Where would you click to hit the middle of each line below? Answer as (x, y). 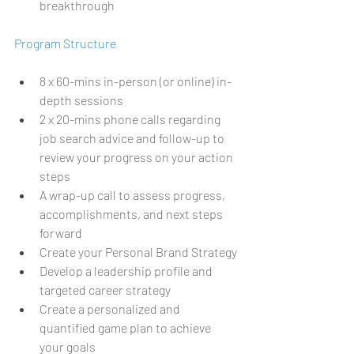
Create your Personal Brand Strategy (138, 252)
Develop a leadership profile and (127, 271)
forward (61, 233)
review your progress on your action (137, 157)
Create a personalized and (111, 309)
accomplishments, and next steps (132, 214)
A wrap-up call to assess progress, (134, 195)
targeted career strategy (105, 290)
